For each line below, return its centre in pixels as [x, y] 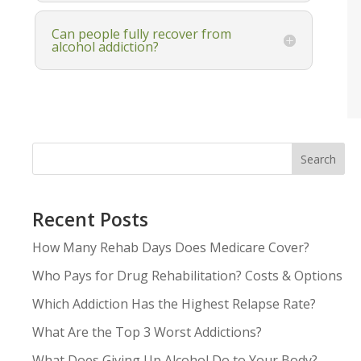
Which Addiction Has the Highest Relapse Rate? [174, 304]
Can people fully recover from [142, 33]
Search [319, 159]
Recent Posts [90, 220]
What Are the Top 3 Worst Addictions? [147, 332]
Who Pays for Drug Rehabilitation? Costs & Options [187, 276]
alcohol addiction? [106, 46]
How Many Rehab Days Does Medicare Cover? [171, 248]
